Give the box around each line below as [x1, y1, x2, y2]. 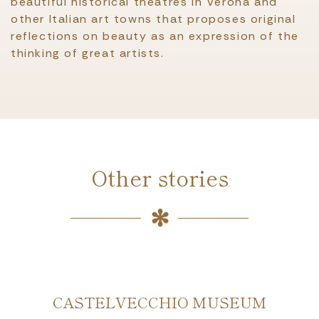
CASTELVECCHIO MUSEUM [52, 291, 267, 313]
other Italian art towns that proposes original [11, 11, 296, 26]
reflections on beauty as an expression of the [11, 28, 300, 43]
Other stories [90, 162, 229, 193]
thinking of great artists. [11, 46, 164, 61]
